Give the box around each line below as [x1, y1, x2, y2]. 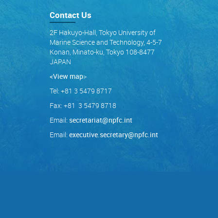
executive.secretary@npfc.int [69, 130, 158, 139]
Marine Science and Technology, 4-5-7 [50, 37, 162, 47]
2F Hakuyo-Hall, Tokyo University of [50, 28, 156, 37]
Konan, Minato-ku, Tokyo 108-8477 [50, 47, 155, 56]
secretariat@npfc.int [69, 115, 132, 125]
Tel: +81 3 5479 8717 [50, 86, 112, 95]
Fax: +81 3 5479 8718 [50, 101, 116, 110]
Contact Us [50, 9, 91, 20]
